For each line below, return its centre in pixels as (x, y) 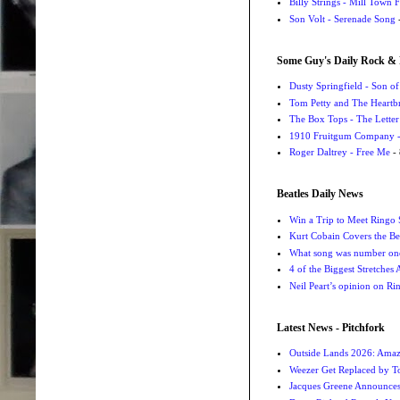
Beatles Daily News (320, 194)
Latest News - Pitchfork (331, 327)
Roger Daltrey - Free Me (339, 152)
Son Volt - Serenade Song (342, 18)
